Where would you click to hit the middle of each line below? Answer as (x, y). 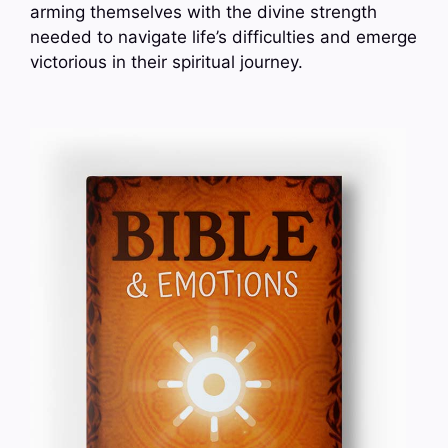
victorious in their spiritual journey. (166, 62)
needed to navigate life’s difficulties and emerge (223, 37)
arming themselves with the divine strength (203, 12)
